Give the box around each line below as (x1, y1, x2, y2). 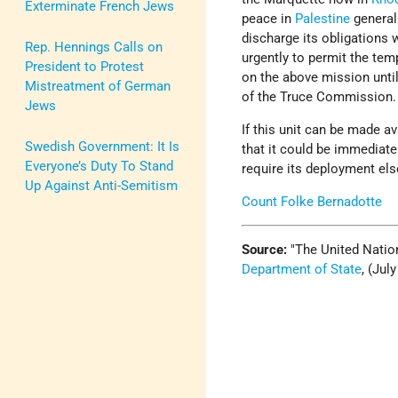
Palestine (295, 11, 351, 28)
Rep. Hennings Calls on (25, 38, 163, 55)
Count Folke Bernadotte (242, 194, 383, 211)
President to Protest (25, 58, 144, 75)
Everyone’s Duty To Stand (25, 157, 173, 174)
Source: (242, 242, 291, 259)
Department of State (242, 261, 362, 278)
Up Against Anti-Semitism (25, 177, 178, 194)
